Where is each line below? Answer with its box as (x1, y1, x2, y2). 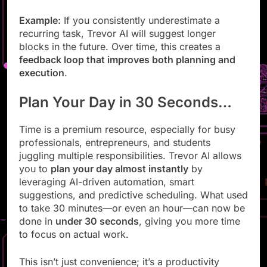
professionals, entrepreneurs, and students (19, 147, 210, 159)
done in (19, 225, 55, 238)
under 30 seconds (55, 225, 139, 238)
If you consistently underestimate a (61, 25, 220, 38)
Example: (19, 25, 61, 38)
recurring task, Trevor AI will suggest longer (19, 38, 216, 51)
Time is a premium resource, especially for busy (19, 133, 235, 146)
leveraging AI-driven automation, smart (19, 186, 194, 198)
